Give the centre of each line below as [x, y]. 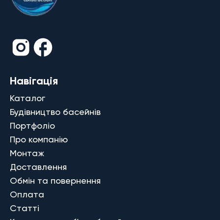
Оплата [27, 194]
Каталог [27, 98]
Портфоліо [32, 125]
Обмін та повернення [55, 180]
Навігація [34, 81]
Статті [25, 208]
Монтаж [27, 153]
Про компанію [39, 139]
